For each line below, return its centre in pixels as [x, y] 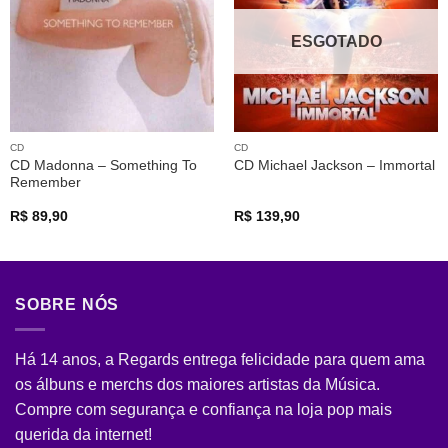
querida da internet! [83, 434]
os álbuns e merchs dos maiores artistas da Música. [197, 384]
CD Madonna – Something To [103, 165]
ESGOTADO [336, 41]
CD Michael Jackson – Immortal [334, 166]
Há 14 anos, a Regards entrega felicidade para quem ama [220, 359]
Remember [45, 182]
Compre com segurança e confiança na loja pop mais [203, 409]
